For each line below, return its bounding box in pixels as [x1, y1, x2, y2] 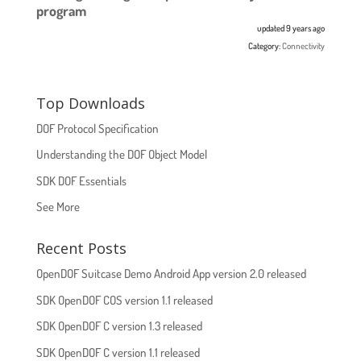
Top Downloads [35, 93, 145, 113]
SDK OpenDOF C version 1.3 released [35, 318, 202, 334]
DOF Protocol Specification [35, 120, 159, 136]
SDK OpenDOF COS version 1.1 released [35, 292, 213, 308]
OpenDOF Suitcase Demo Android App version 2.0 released [35, 266, 306, 282]
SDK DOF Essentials [35, 172, 127, 189]
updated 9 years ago [257, 22, 326, 34]
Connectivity [282, 39, 326, 52]
